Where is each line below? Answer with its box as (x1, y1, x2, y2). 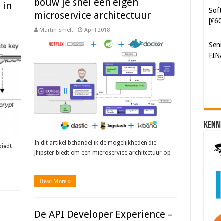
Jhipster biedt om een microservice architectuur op (34, 149, 171, 157)
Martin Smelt (39, 27, 73, 33)
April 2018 (84, 27, 110, 33)
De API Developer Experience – (34, 208, 173, 220)
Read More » (39, 178, 71, 185)
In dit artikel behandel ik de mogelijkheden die (34, 139, 156, 147)
